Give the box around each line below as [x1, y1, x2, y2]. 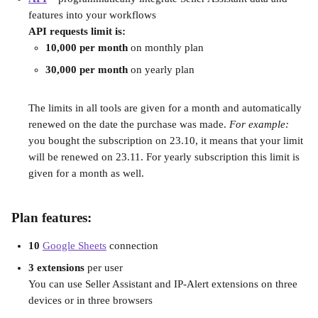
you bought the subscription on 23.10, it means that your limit [28, 135, 306, 146]
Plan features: [11, 210, 92, 225]
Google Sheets [43, 240, 106, 251]
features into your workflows [28, 9, 156, 21]
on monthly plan [128, 42, 204, 53]
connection [106, 240, 158, 251]
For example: [229, 119, 289, 130]
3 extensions [28, 262, 84, 273]
